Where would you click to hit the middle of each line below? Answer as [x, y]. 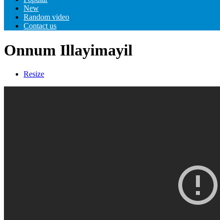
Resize [34, 74]
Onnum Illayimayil [68, 50]
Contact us [40, 26]
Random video [46, 17]
